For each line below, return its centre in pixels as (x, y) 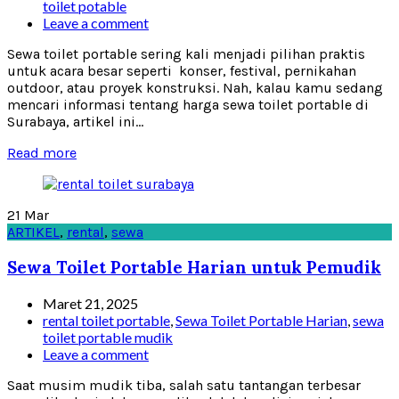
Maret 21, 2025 (90, 303)
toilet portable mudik (108, 337)
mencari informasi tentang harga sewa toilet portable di (188, 104)
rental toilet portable (106, 320)
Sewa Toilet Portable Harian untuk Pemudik (194, 268)
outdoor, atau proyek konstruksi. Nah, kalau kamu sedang (195, 87)
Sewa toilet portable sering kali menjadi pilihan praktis (186, 53)
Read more (42, 152)
